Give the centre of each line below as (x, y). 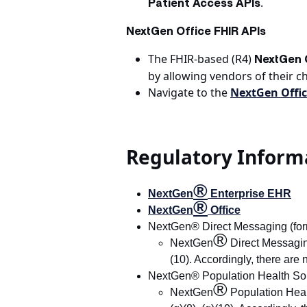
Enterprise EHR (249, 194)
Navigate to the (189, 93)
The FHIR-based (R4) (201, 59)
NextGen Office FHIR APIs (196, 32)
